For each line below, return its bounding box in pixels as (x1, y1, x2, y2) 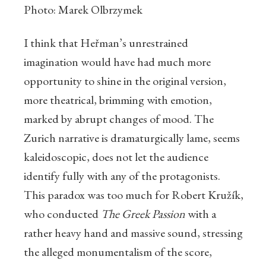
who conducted (24, 206, 101, 222)
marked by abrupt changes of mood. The (24, 111, 214, 127)
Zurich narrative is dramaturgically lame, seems (24, 130, 240, 146)
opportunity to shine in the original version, (24, 73, 226, 89)
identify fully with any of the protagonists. (24, 168, 220, 184)
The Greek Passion (101, 206, 188, 222)
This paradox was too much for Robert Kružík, (24, 187, 243, 203)
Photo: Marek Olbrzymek (24, 2, 142, 18)
